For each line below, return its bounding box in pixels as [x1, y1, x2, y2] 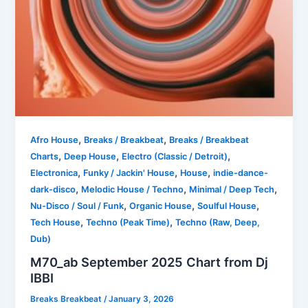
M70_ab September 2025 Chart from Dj [30, 254, 269, 270]
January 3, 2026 [109, 294, 175, 305]
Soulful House [197, 200, 257, 211]
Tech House [30, 217, 81, 228]
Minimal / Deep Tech [189, 184, 275, 195]
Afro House [30, 134, 79, 145]
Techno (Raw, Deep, [175, 217, 261, 228]
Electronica [30, 167, 78, 178]
